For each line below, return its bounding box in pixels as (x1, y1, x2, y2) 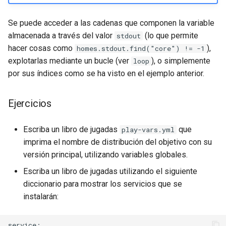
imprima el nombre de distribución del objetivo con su (23, 137, 212, 147)
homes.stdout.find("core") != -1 (77, 44, 205, 53)
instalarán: (23, 192, 59, 201)
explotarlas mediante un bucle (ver (8, 56, 131, 66)
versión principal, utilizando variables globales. (23, 150, 188, 159)
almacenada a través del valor (8, 31, 115, 40)
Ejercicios (8, 97, 51, 109)
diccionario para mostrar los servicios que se (23, 179, 182, 189)
